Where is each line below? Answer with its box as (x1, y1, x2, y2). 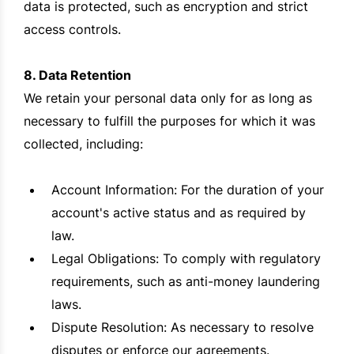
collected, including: (24, 136, 143, 153)
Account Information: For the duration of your (51, 182, 324, 198)
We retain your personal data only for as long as (24, 90, 312, 107)
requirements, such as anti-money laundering (51, 273, 320, 290)
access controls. (24, 21, 121, 38)
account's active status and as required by (51, 205, 306, 221)
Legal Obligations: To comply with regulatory (51, 250, 321, 267)
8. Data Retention (24, 67, 131, 84)
